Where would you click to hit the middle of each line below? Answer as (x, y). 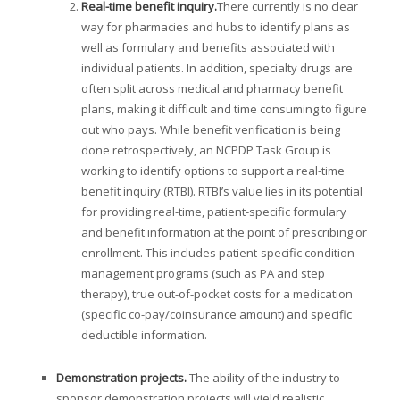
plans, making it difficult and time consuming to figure (224, 109)
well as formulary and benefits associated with (208, 48)
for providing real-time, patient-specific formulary (213, 212)
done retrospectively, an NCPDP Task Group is (206, 150)
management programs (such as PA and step (203, 274)
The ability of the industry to (263, 378)
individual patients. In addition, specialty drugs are (217, 68)
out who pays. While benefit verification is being (210, 130)
